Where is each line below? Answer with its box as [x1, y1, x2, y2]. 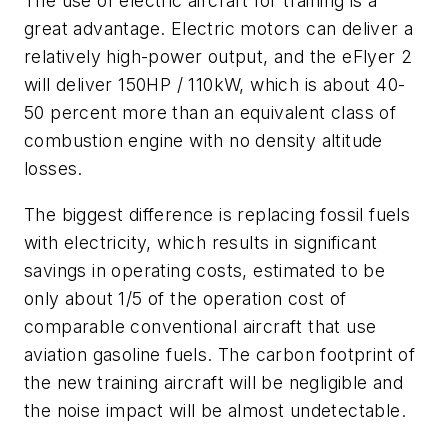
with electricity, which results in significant [24, 231, 378, 253]
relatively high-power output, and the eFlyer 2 [24, 46, 413, 68]
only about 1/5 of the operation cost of [24, 287, 347, 309]
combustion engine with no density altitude [24, 130, 383, 152]
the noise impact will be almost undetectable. [24, 399, 406, 421]
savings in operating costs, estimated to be [24, 259, 386, 281]
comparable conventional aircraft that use [24, 315, 377, 337]
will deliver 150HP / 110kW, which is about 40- [24, 74, 406, 96]
